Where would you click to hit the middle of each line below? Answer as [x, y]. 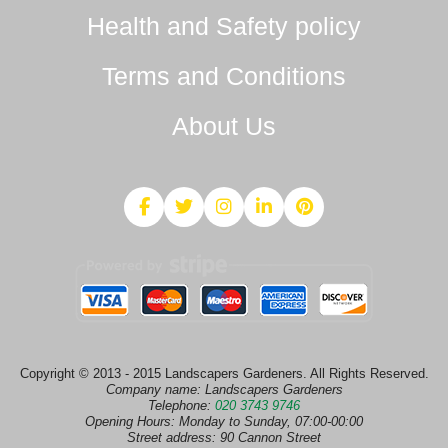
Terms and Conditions [224, 76]
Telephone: [181, 406]
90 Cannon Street [270, 438]
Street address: [173, 438]
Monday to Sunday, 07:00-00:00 [271, 422]
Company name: [155, 390]
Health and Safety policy [224, 26]
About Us [224, 126]
